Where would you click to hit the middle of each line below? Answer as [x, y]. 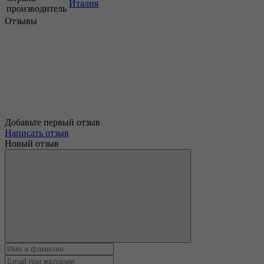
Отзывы [21, 21]
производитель [37, 8]
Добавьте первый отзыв [52, 122]
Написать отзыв [37, 133]
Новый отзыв [32, 143]
